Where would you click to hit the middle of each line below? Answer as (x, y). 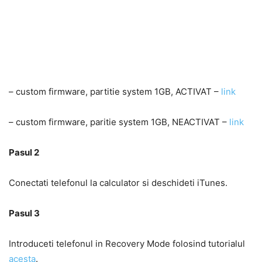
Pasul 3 (24, 213)
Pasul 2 (24, 152)
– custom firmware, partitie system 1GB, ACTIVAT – (115, 92)
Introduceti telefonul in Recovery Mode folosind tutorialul (127, 244)
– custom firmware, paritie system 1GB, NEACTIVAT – (119, 122)
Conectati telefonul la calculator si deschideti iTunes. (118, 183)
